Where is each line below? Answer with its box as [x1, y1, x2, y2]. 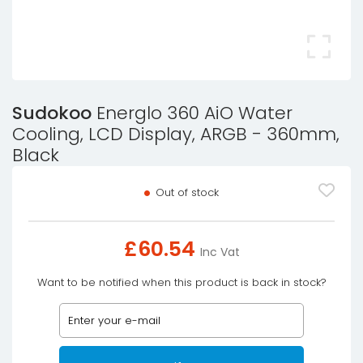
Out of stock [152, 185, 219, 200]
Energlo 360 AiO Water [92, 100, 293, 126]
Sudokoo [12, 100, 92, 126]
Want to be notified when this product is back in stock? [36, 275, 327, 290]
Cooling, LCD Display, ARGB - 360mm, [12, 122, 340, 147]
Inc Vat [199, 244, 240, 260]
